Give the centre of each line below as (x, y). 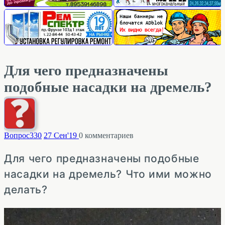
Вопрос (17, 135)
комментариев (108, 135)
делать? (26, 189)
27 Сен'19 (60, 135)
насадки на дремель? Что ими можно (108, 174)
